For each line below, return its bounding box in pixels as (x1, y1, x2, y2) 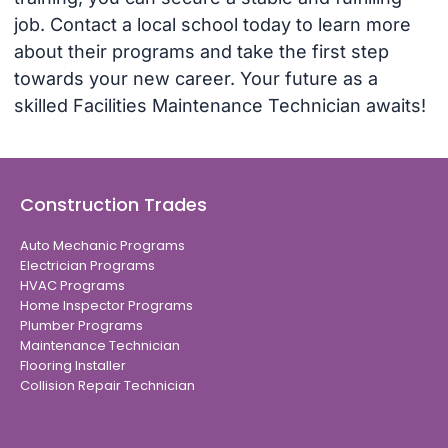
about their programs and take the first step (13, 40, 389, 62)
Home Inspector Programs (20, 296, 193, 316)
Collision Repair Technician (20, 376, 195, 396)
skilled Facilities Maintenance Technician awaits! (13, 94, 426, 116)
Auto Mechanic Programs (20, 236, 185, 256)
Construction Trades (20, 192, 207, 218)
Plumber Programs (20, 316, 143, 336)
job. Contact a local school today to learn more (13, 13, 411, 35)
